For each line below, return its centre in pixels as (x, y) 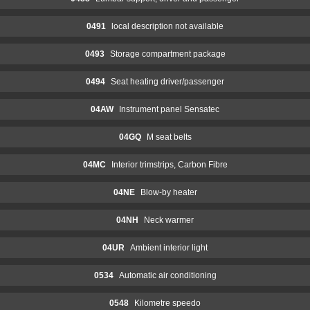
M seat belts (169, 137)
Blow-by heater (168, 192)
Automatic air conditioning (167, 275)
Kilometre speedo (167, 303)
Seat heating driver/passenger (167, 81)
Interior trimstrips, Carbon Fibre (169, 164)
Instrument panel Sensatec (169, 109)
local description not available (167, 26)
